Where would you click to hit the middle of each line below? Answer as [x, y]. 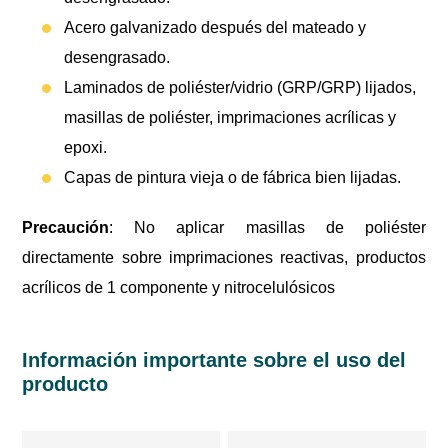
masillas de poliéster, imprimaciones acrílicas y [230, 117]
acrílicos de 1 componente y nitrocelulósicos [179, 287]
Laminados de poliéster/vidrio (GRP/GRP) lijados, [240, 87]
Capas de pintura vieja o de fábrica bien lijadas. [233, 177]
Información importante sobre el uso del [214, 359]
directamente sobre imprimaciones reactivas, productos [224, 257]
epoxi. [86, 147]
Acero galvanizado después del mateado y [215, 27]
